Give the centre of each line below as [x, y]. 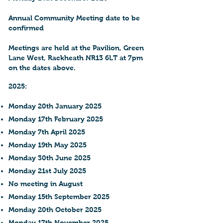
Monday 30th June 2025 [50, 158]
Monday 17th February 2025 [56, 119]
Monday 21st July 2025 [47, 171]
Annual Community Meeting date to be [74, 18]
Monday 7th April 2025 [47, 132]
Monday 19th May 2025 [48, 145]
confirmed [26, 28]
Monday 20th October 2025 [55, 210]
